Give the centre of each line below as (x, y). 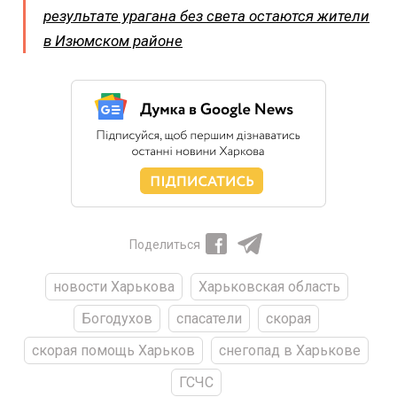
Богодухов (117, 318)
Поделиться (165, 244)
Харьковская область (269, 286)
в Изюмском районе (113, 40)
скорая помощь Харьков (113, 350)
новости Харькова (113, 286)
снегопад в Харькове (290, 350)
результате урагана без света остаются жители (206, 16)
